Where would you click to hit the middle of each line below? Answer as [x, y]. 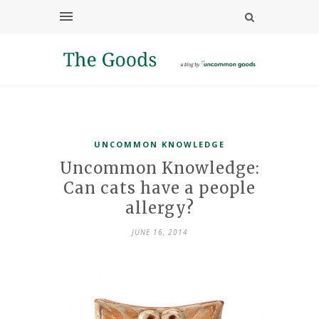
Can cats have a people [159, 188]
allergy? [159, 208]
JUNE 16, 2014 [159, 232]
